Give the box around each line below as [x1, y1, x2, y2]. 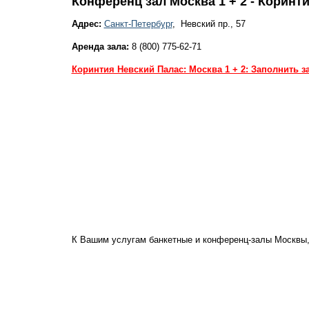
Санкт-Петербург [103, 19, 172, 29]
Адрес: [71, 19, 101, 29]
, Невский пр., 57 [172, 19, 246, 29]
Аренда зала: [71, 41, 129, 52]
